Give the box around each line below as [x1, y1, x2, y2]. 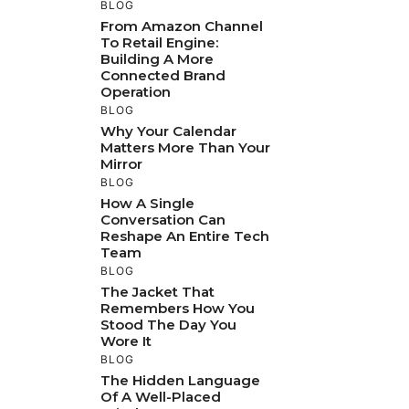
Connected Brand [100, 67, 225, 85]
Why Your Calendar [100, 122, 236, 141]
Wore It [100, 332, 152, 351]
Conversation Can [100, 211, 225, 229]
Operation [100, 83, 171, 101]
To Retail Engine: [100, 34, 218, 52]
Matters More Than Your [100, 139, 270, 157]
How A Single [100, 194, 194, 213]
